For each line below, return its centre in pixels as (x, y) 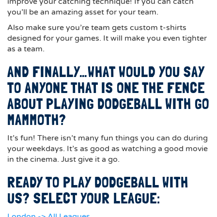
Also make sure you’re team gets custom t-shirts (97, 28)
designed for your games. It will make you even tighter (107, 38)
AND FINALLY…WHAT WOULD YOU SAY (106, 72)
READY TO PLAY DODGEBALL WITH (98, 182)
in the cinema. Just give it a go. (63, 159)
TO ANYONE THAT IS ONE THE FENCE (106, 88)
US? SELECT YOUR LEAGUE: (84, 198)
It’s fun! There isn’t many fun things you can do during (108, 138)
